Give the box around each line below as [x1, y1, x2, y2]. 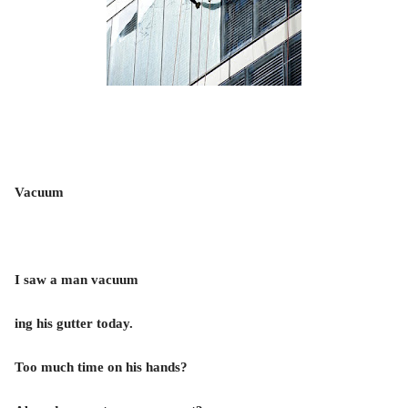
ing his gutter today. [15, 316, 133, 331]
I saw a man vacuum [15, 272, 138, 287]
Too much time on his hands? [15, 360, 188, 374]
